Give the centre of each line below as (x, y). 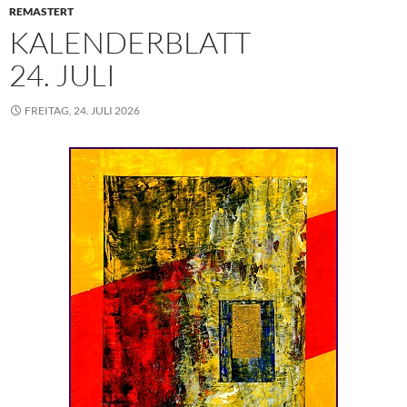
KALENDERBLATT (130, 42)
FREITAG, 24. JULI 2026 (82, 110)
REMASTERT (41, 11)
